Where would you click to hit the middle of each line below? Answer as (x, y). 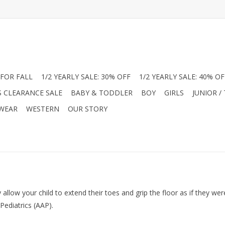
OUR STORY (88, 109)
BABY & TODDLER (102, 93)
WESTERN (43, 109)
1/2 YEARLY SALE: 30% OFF (86, 77)
